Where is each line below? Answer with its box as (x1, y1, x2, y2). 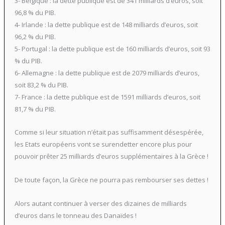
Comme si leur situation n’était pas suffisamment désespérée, (14, 128, 203, 137)
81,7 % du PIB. (14, 104, 56, 114)
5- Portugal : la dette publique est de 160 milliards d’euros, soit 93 (14, 44, 210, 53)
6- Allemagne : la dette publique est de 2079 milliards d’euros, (14, 68, 199, 77)
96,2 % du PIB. (14, 32, 56, 41)
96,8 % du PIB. (14, 8, 56, 17)
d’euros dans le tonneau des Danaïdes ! (14, 210, 137, 220)
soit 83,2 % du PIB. (14, 80, 68, 89)
